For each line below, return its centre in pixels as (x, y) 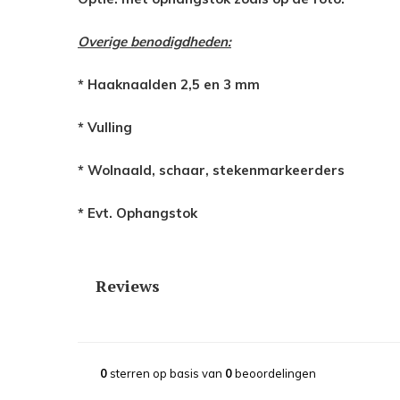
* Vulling (105, 128)
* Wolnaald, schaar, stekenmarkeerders (211, 171)
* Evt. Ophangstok (137, 213)
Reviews (128, 286)
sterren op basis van (166, 374)
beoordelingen (274, 374)
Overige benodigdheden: (154, 42)
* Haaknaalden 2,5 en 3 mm (169, 85)
